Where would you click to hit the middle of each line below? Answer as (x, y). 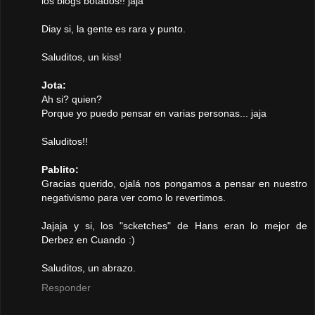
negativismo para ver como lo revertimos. (134, 198)
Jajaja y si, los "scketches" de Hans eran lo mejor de (174, 226)
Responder (66, 288)
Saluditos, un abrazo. (89, 268)
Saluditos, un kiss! (82, 57)
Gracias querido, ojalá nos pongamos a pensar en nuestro (174, 184)
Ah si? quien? (72, 99)
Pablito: (60, 170)
